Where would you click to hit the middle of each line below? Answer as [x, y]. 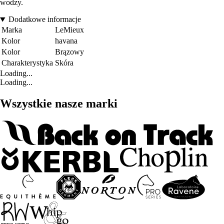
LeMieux [69, 30]
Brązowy [69, 52]
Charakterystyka [27, 63]
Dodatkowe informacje [44, 19]
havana [66, 41]
